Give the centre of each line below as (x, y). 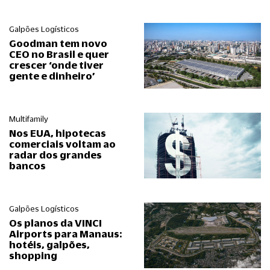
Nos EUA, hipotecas (58, 133)
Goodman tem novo (58, 43)
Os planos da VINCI (55, 223)
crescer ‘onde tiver (56, 65)
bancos (27, 166)
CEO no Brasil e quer (59, 54)
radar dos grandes (55, 155)
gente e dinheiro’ (52, 76)
